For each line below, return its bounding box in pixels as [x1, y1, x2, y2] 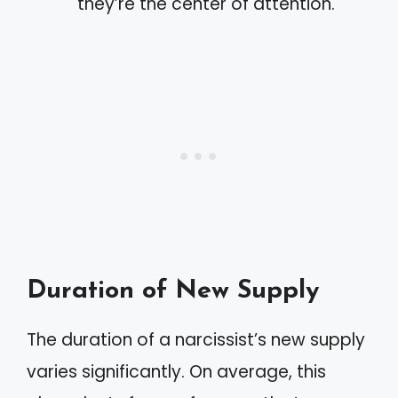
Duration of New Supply [27, 278, 319, 304]
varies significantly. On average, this [27, 360, 326, 384]
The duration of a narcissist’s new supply [27, 328, 365, 352]
